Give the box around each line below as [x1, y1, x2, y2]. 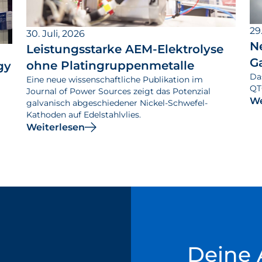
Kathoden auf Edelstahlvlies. [26, 109, 142, 120]
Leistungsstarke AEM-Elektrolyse [26, 42, 224, 56]
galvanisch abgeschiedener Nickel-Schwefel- [26, 97, 208, 108]
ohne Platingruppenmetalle [26, 58, 195, 73]
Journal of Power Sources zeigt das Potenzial [26, 85, 211, 96]
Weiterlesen [26, 121, 85, 133]
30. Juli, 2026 [26, 27, 85, 39]
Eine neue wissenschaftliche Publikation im [26, 74, 204, 85]
